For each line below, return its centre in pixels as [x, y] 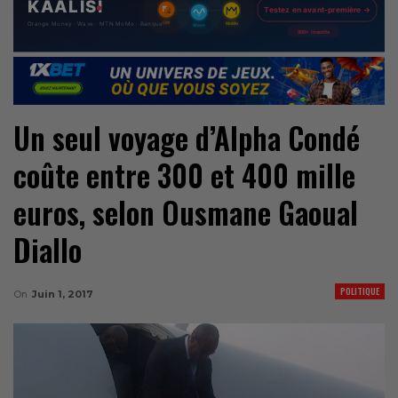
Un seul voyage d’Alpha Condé [187, 138]
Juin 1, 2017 [63, 294]
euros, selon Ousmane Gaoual [186, 212]
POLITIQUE [360, 291]
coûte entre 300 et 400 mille [184, 175]
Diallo [48, 250]
